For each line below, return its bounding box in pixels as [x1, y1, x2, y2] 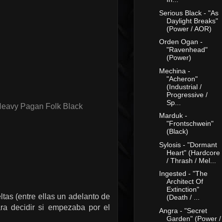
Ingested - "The [159, 169, 208, 178]
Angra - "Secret [159, 206, 207, 215]
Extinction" [166, 185, 199, 194]
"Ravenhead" [166, 46, 208, 54]
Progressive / [166, 90, 208, 99]
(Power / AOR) [166, 24, 212, 33]
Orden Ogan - [159, 38, 203, 46]
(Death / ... [166, 193, 200, 202]
